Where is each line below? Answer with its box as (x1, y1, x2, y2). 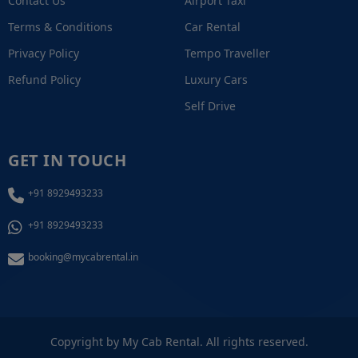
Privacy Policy (8, 46, 79, 62)
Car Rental (185, 19, 241, 35)
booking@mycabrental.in (28, 250, 138, 265)
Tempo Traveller (185, 46, 270, 62)
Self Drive (185, 98, 236, 114)
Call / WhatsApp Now (134, 342, 227, 356)
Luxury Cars (185, 72, 248, 88)
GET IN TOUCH (8, 149, 126, 172)
